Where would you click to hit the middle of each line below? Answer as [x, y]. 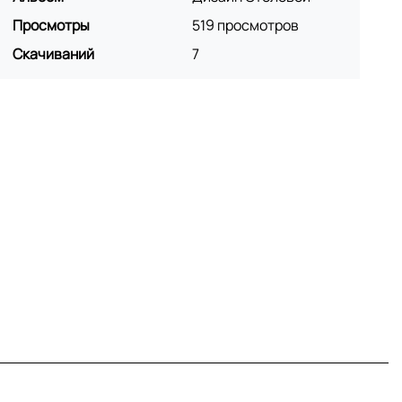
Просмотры [51, 25]
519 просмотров [246, 25]
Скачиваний [53, 54]
